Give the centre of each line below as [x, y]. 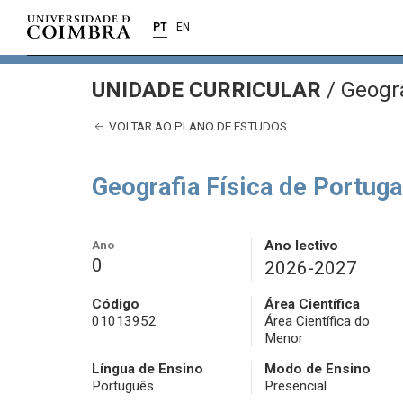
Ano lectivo [301, 246]
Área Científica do [317, 322]
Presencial [295, 386]
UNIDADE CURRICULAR [209, 90]
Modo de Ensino [317, 369]
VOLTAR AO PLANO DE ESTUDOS [197, 126]
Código [116, 304]
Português [123, 386]
